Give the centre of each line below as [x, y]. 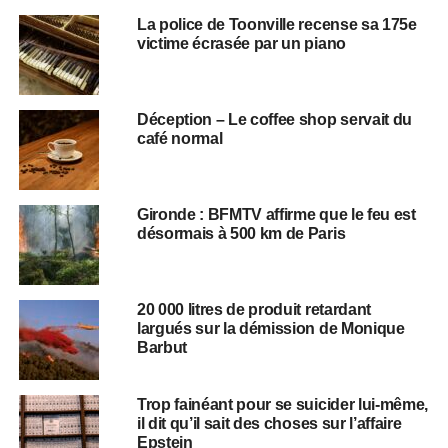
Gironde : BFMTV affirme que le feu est [276, 214]
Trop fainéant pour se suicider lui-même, [282, 404]
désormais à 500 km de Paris [241, 233]
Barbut [161, 347]
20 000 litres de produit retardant [253, 309]
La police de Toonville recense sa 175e [276, 24]
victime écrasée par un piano [243, 43]
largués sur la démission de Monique [270, 328]
